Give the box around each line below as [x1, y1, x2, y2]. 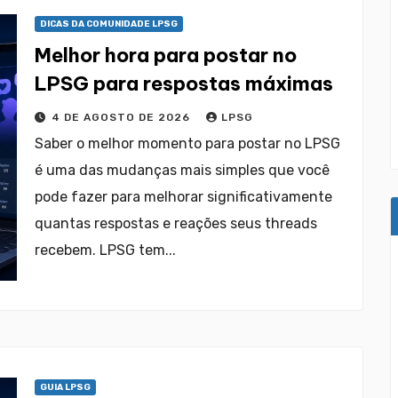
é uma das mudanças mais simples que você [35, 162, 330, 179]
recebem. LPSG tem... [35, 242, 176, 259]
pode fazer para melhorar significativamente [35, 188, 332, 205]
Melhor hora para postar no [35, 43, 297, 68]
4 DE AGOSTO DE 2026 [52, 111, 194, 123]
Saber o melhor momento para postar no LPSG [35, 135, 340, 152]
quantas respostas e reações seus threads [35, 215, 317, 232]
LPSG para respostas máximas [35, 71, 333, 96]
